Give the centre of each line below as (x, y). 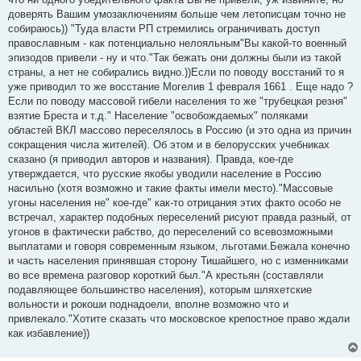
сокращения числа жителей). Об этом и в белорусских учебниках (169, 145)
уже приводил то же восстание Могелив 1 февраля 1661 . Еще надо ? (180, 87)
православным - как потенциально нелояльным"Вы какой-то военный (177, 43)
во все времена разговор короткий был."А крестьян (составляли (166, 275)
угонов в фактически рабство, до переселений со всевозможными (170, 232)
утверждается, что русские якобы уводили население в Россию (165, 174)
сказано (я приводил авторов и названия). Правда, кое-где (151, 159)
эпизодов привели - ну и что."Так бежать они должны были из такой (174, 58)
